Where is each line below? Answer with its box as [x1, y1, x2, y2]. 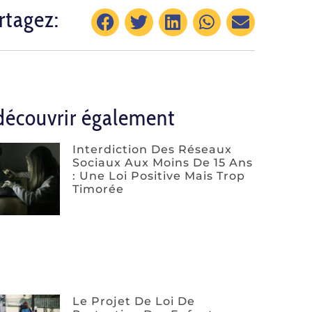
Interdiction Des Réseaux [72, 142, 232, 156]
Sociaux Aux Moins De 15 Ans [72, 155, 253, 169]
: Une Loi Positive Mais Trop [72, 169, 245, 182]
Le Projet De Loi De [72, 294, 195, 308]
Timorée [72, 182, 124, 196]
